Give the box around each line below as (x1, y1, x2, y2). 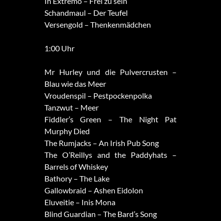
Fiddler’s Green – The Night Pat (44, 114, 177, 124)
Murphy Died (44, 126, 90, 136)
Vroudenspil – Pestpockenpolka (44, 91, 152, 101)
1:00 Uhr (44, 43, 74, 53)
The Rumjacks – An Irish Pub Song (44, 138, 159, 148)
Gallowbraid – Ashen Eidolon (44, 185, 143, 195)
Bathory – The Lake (44, 174, 110, 184)
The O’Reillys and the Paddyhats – (44, 150, 177, 160)
